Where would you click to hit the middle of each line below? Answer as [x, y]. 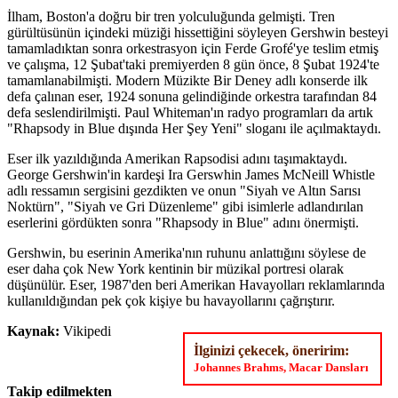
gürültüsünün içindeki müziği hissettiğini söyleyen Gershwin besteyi [198, 32]
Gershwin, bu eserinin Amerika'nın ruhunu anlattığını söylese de [187, 252]
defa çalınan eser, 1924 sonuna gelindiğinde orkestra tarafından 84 [192, 96]
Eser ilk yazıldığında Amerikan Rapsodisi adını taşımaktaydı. [177, 158]
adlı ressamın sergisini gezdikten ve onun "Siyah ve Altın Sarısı [184, 190]
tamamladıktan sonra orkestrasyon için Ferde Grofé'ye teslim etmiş [193, 48]
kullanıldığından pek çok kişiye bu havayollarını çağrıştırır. [171, 300]
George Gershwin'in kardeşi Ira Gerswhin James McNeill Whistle [191, 174]
